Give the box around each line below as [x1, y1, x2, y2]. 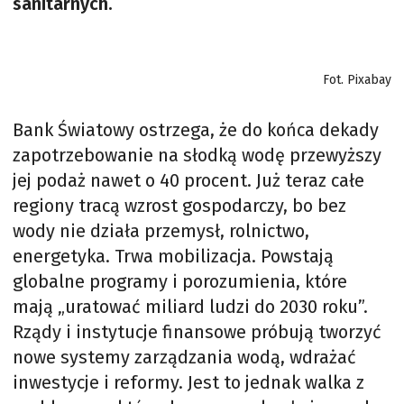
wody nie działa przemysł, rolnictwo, [13, 220, 309, 242]
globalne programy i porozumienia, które [13, 271, 347, 292]
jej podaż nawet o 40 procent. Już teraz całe [13, 170, 364, 191]
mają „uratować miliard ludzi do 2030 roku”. [13, 296, 368, 317]
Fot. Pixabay [323, 72, 391, 87]
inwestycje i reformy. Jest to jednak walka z [13, 372, 364, 393]
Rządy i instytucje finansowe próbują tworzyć [13, 321, 381, 343]
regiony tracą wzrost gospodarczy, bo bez [13, 195, 346, 216]
